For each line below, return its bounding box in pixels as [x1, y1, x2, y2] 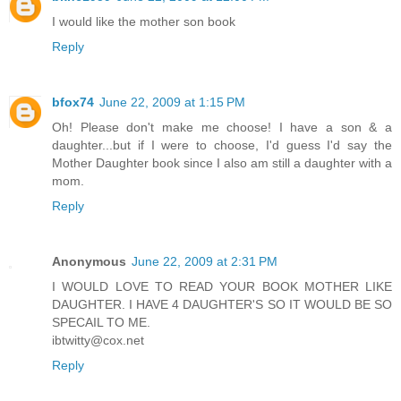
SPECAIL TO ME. [52, 315, 150, 330]
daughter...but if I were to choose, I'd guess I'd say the [52, 138, 392, 153]
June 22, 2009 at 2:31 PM [132, 254, 277, 269]
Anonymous [52, 254, 126, 269]
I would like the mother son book [52, 14, 235, 30]
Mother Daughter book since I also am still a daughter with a [52, 156, 392, 171]
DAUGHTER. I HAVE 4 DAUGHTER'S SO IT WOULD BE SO [52, 297, 392, 312]
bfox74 [52, 95, 94, 110]
